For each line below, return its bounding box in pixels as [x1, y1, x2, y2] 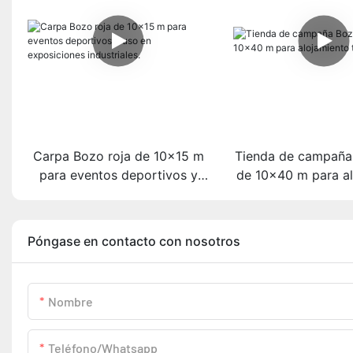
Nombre [48, 293, 93, 309]
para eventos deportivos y [39, 166, 198, 183]
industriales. [83, 204, 154, 221]
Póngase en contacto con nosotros [28, 232, 240, 249]
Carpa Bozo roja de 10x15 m [32, 147, 204, 164]
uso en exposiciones [58, 185, 180, 202]
